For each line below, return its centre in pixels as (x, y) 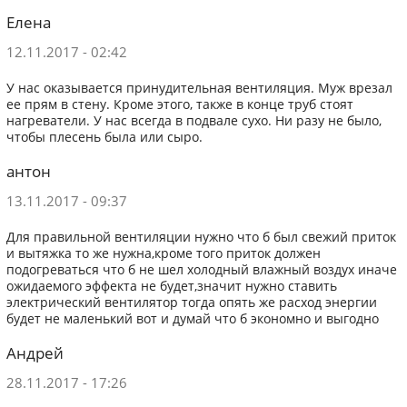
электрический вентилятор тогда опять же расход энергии (191, 303)
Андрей (35, 352)
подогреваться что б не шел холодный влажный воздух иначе (201, 270)
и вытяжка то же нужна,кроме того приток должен (163, 254)
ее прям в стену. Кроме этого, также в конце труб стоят (179, 105)
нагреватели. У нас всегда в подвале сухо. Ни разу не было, (194, 121)
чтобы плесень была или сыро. (104, 138)
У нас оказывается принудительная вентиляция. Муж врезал (199, 89)
